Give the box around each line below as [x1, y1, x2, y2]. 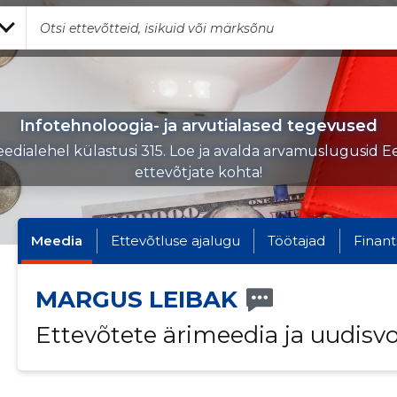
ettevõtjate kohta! [135, 164, 262, 181]
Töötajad [268, 232, 326, 249]
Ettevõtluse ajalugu [110, 232, 240, 249]
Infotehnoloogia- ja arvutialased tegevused [19, 116, 378, 136]
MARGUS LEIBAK [35, 285, 237, 314]
